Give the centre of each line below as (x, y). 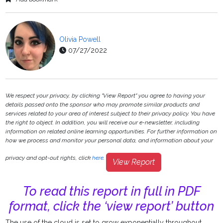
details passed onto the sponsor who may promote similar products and (103, 105)
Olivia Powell (80, 40)
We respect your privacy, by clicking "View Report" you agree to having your (106, 96)
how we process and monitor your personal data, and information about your (110, 141)
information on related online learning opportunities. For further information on (111, 132)
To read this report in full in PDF (111, 191)
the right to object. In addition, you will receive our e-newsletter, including (103, 123)
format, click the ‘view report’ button (111, 206)
